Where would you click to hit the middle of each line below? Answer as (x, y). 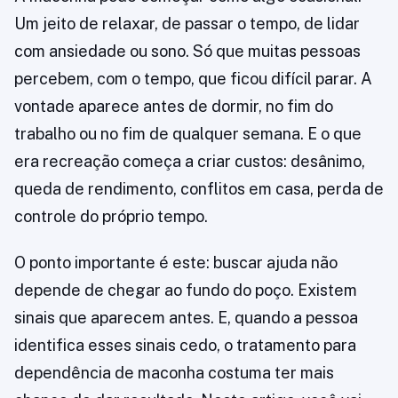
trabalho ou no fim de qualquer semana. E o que (188, 134)
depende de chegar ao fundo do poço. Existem (186, 291)
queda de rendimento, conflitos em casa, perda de (199, 189)
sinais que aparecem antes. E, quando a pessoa (186, 318)
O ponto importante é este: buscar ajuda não (176, 263)
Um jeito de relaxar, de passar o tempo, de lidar (187, 24)
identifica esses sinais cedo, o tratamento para (185, 346)
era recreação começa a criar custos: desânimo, (190, 162)
